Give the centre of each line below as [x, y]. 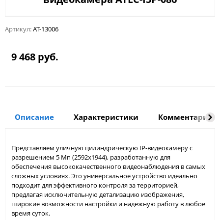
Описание [34, 117]
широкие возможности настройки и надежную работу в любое [108, 204]
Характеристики [106, 117]
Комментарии [186, 117]
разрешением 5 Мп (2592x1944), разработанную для [91, 157]
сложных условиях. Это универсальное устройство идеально [104, 176]
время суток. [31, 213]
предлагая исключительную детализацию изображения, [98, 195]
